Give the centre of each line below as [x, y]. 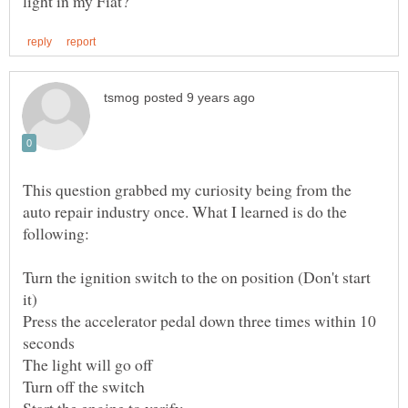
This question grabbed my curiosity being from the [187, 189]
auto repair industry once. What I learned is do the [185, 211]
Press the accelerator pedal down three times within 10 [199, 320]
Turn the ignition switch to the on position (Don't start [197, 276]
